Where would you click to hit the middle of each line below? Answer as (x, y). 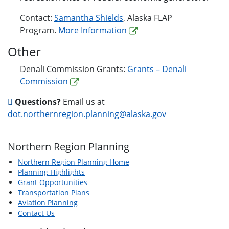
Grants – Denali (157, 69)
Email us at (83, 102)
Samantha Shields (89, 18)
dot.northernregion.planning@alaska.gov (87, 114)
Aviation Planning (48, 203)
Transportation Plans (54, 193)
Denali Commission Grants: (74, 69)
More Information (93, 30)
